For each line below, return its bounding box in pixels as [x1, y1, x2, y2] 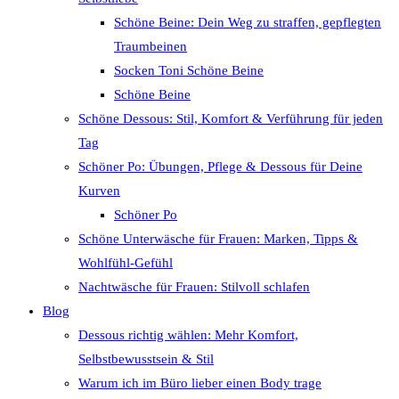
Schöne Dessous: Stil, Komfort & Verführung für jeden [78, 111, 383, 126]
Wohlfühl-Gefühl [78, 256, 173, 270]
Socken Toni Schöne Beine [114, 63, 264, 77]
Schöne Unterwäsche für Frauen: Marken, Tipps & [78, 232, 358, 246]
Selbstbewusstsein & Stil [78, 352, 214, 366]
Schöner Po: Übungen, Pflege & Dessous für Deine [78, 159, 362, 174]
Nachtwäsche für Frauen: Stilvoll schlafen [78, 280, 310, 294]
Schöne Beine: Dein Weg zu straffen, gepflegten [114, 15, 381, 29]
